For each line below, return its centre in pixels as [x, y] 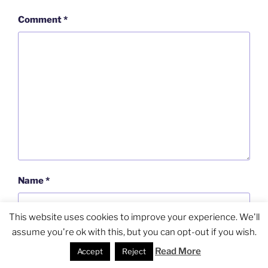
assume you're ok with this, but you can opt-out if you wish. [134, 232]
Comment [41, 20]
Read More [178, 251]
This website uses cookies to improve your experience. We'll [134, 217]
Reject [134, 251]
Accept [90, 251]
